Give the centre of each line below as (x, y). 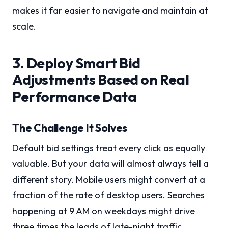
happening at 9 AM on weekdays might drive (104, 211)
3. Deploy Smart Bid (77, 63)
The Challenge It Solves (70, 128)
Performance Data (75, 97)
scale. (24, 26)
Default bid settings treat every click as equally (109, 148)
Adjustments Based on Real (101, 80)
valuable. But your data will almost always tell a (110, 164)
